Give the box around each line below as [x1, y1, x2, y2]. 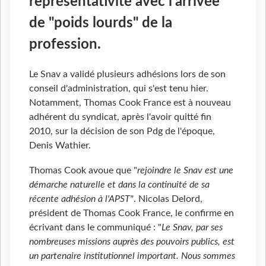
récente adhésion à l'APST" [29, 194, 134, 204]
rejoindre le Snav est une [137, 166, 233, 176]
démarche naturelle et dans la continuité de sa [29, 180, 210, 190]
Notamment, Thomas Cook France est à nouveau [29, 98, 231, 108]
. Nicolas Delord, [134, 194, 202, 204]
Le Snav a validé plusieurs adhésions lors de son [29, 69, 226, 80]
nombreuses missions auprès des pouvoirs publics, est [29, 237, 235, 247]
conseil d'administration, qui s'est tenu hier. [29, 84, 208, 94]
